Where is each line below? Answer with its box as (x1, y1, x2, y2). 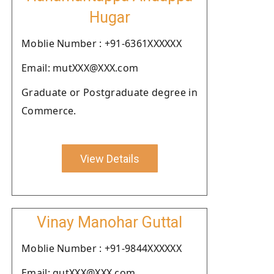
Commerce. (21, 104, 76, 117)
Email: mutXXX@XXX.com (21, 61, 139, 75)
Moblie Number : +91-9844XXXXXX (21, 242, 182, 255)
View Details (80, 152, 139, 165)
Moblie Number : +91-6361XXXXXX (21, 37, 182, 50)
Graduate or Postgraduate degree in (21, 86, 198, 99)
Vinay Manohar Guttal (37, 213, 182, 231)
